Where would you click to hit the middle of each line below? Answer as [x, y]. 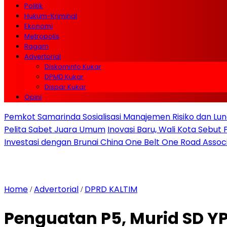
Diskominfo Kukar [73, 67]
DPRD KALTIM [111, 189]
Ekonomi [39, 26]
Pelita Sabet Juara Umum [55, 129]
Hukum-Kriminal [51, 16]
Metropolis [42, 36]
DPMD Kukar [64, 77]
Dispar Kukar [65, 87]
